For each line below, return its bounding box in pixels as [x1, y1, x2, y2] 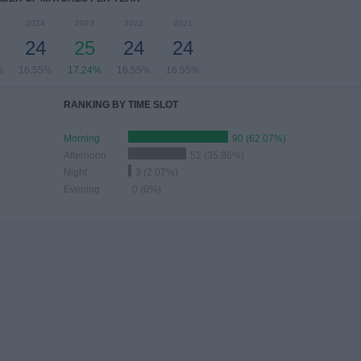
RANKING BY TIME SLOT [64, 99, 178, 110]
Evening [64, 184, 100, 195]
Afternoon [64, 150, 106, 161]
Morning [64, 133, 100, 144]
